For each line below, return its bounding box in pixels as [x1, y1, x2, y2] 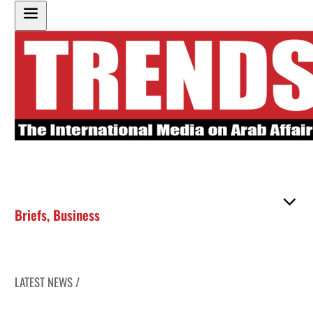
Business [53, 205, 101, 224]
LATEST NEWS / [15, 272, 80, 291]
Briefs [15, 205, 48, 224]
